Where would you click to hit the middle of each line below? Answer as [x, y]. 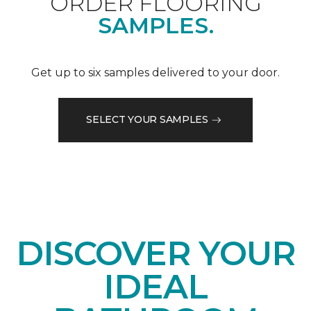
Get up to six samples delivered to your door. [155, 72]
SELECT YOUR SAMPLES [147, 120]
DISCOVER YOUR [155, 253]
